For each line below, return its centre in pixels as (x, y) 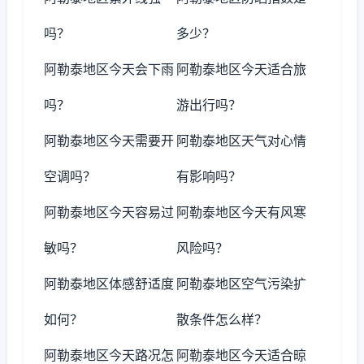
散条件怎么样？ (222, 319)
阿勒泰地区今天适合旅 (242, 69)
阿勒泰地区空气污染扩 (242, 284)
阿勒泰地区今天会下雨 (109, 69)
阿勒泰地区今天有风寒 (242, 212)
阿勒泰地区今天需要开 (109, 141)
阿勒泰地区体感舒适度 (109, 284)
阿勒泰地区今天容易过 (109, 212)
